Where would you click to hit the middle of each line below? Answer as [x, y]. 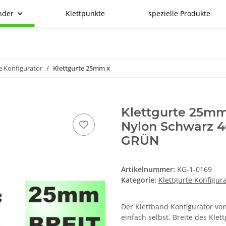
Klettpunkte [85, 13]
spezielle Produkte [179, 13]
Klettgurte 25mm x [81, 68]
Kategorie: [140, 180]
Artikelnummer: [149, 169]
